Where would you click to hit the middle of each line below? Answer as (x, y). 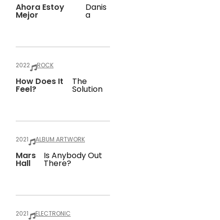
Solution (87, 89)
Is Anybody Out (73, 155)
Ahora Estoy (40, 7)
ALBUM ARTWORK (60, 139)
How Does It (40, 81)
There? (57, 163)
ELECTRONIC (53, 213)
